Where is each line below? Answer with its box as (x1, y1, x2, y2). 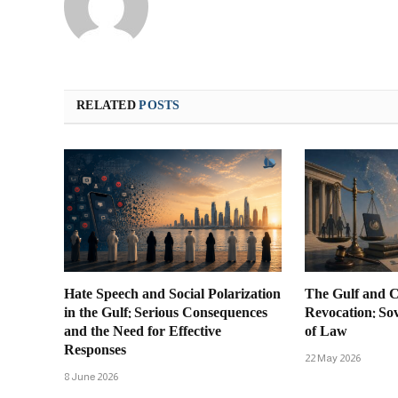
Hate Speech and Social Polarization (64, 283, 281, 307)
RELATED (76, 95, 139, 117)
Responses (64, 338, 126, 363)
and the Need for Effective (64, 320, 221, 345)
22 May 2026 (305, 351, 362, 364)
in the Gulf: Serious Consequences (64, 301, 267, 326)
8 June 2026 (64, 370, 118, 383)
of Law (305, 320, 348, 345)
